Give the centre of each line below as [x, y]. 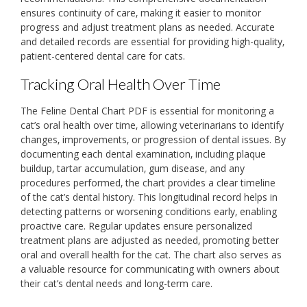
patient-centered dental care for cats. [103, 56]
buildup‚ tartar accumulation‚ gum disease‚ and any [133, 169]
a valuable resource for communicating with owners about [150, 269]
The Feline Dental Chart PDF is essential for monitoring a [147, 111]
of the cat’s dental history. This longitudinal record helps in [149, 197]
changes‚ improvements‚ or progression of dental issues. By [153, 140]
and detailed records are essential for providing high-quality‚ [152, 41]
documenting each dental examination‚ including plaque [143, 154]
